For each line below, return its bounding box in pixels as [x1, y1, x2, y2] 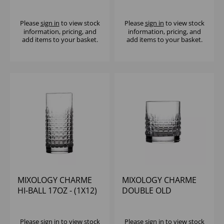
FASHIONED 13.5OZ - [122, 195, 198, 207]
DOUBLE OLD [122, 185, 171, 196]
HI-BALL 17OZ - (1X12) [17, 185, 97, 196]
